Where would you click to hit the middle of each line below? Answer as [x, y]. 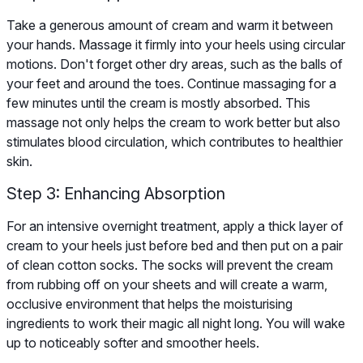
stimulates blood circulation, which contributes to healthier [175, 142]
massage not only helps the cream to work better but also [173, 123]
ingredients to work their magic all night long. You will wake [176, 324]
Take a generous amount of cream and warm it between [170, 26]
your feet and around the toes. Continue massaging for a [171, 84]
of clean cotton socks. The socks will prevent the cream [170, 265]
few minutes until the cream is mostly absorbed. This [158, 103]
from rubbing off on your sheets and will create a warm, [167, 285]
